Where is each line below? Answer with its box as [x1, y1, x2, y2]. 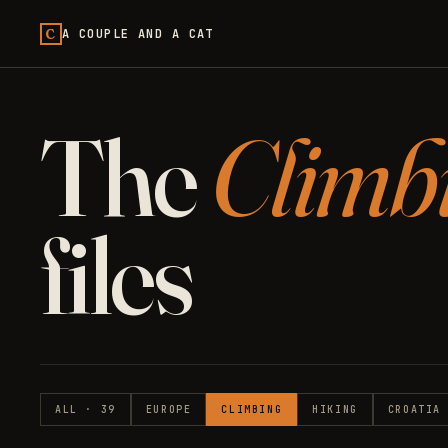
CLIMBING [221, 403, 283, 416]
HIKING [312, 403, 358, 416]
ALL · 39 [55, 403, 116, 416]
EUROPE [145, 403, 192, 416]
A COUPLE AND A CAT [62, 25, 214, 42]
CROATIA [387, 403, 442, 416]
